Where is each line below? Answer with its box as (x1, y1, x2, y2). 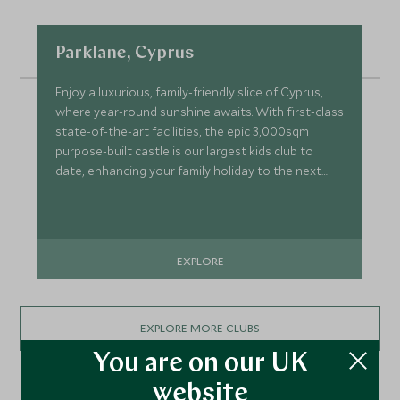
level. (55, 181, 83, 198)
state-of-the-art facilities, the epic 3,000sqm (55, 122, 310, 139)
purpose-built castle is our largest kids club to (55, 142, 314, 159)
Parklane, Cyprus (55, 44, 195, 62)
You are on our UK (92, 351, 308, 379)
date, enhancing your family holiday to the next (55, 162, 322, 179)
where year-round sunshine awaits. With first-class (55, 103, 345, 120)
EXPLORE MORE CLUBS (140, 321, 260, 336)
